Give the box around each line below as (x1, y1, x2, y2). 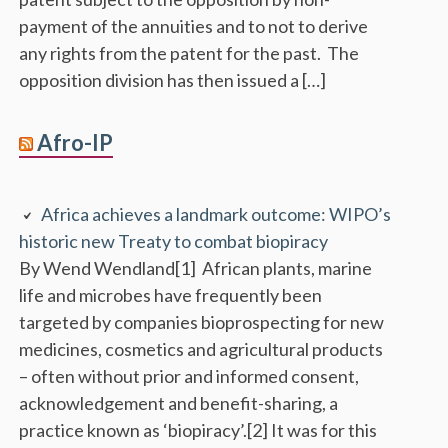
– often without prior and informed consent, (19, 364, 360, 387)
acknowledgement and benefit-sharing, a (19, 391, 339, 414)
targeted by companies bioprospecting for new (19, 310, 385, 333)
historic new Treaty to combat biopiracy (19, 229, 329, 252)
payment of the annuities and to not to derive (19, 14, 369, 37)
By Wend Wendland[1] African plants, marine (19, 256, 373, 279)
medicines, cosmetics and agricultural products (19, 337, 384, 360)
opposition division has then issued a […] (19, 68, 327, 91)
